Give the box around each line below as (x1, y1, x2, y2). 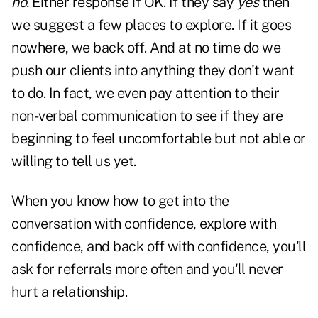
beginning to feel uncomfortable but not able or (11, 130, 306, 148)
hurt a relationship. (11, 283, 127, 301)
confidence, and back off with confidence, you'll (11, 238, 306, 256)
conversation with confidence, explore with (11, 215, 276, 233)
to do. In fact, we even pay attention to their (11, 84, 279, 102)
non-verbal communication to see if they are (11, 107, 283, 125)
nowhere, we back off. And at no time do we (11, 39, 280, 57)
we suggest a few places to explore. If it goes (11, 16, 291, 34)
